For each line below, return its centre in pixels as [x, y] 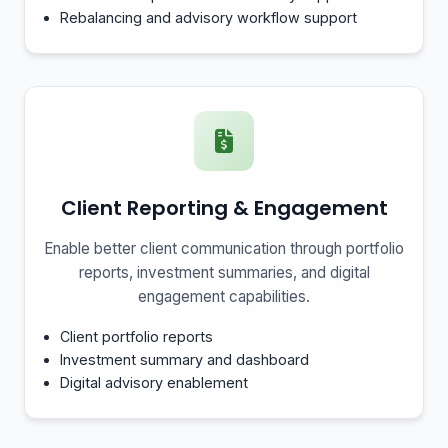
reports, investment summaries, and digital [224, 272]
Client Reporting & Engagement [224, 208]
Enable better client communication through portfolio [224, 248]
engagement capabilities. [224, 296]
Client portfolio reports [137, 336]
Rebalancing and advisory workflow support [209, 17]
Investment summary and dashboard [185, 359]
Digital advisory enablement [154, 382]
